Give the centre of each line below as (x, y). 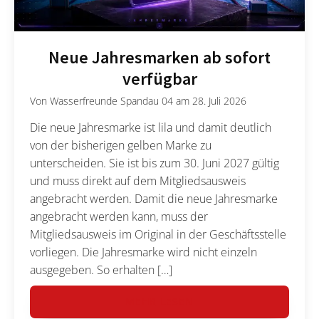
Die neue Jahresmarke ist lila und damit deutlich (151, 128)
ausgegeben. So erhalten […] (101, 270)
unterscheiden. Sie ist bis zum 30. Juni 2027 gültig (155, 163)
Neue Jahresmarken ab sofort (159, 58)
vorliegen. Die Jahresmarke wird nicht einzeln (144, 252)
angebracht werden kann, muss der (119, 217)
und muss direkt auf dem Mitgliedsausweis (138, 181)
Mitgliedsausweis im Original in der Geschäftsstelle (158, 235)
